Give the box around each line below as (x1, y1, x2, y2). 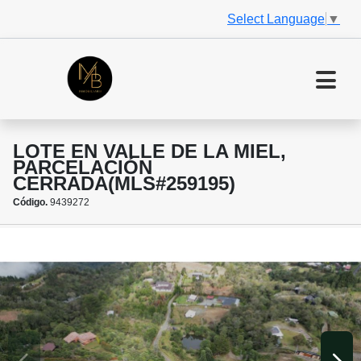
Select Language (227, 11, 325, 26)
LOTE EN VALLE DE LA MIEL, (13, 140, 286, 163)
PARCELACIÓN (13, 156, 152, 179)
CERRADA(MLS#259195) (13, 172, 235, 195)
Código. (13, 197, 48, 209)
